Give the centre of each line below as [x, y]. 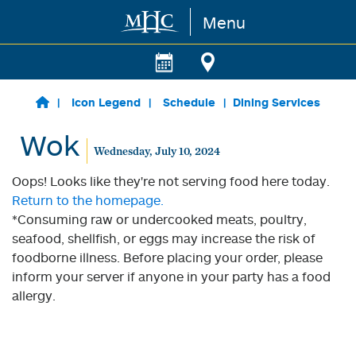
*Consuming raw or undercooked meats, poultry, [159, 219]
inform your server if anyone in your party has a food [171, 277]
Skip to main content [76, 22]
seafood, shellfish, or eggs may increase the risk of [164, 238]
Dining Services [276, 102]
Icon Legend [106, 102]
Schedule [189, 102]
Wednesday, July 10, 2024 [157, 151]
